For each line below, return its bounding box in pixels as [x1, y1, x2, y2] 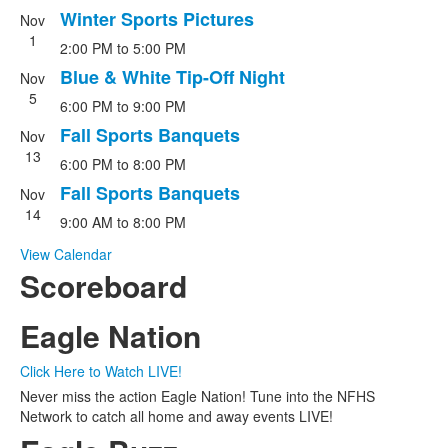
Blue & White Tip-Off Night [60, 63, 285, 90]
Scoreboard [20, 263, 187, 307]
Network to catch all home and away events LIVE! [20, 405, 333, 426]
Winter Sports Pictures [60, 5, 254, 32]
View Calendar [20, 243, 112, 264]
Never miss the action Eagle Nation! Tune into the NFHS [20, 385, 375, 406]
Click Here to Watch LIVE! [20, 360, 182, 381]
